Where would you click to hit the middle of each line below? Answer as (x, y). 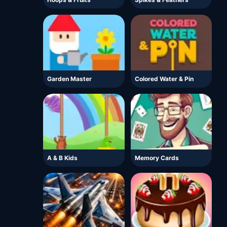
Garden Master (69, 79)
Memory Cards (157, 158)
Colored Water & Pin (164, 79)
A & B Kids (62, 158)
